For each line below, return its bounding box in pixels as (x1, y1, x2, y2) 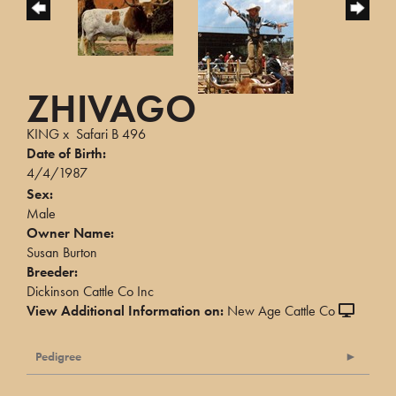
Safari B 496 (76, 125, 146, 144)
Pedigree (35, 348, 81, 365)
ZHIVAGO (27, 84, 196, 134)
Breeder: (27, 263, 78, 282)
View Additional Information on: (27, 301, 224, 321)
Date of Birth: (27, 144, 106, 164)
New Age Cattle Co (227, 301, 335, 321)
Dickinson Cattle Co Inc (27, 282, 154, 301)
